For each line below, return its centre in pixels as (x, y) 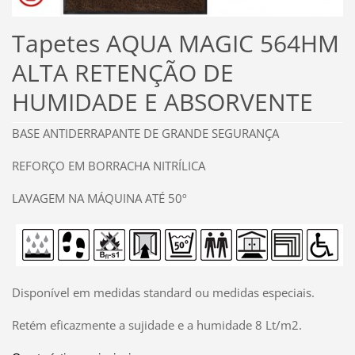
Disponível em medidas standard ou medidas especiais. (163, 292)
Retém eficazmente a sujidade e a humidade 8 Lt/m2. (157, 324)
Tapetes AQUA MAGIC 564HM (175, 44)
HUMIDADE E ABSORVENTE (162, 102)
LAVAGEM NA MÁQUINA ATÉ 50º (99, 198)
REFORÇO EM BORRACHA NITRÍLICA (108, 165)
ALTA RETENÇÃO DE (122, 73)
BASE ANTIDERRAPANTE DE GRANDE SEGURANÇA (145, 133)
